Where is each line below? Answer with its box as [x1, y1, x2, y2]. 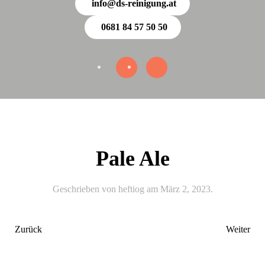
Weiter [226, 224, 250, 234]
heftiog [118, 184, 144, 194]
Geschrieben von [52, 184, 118, 194]
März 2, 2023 [160, 184, 211, 194]
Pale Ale [95, 147, 170, 170]
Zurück [15, 224, 42, 234]
